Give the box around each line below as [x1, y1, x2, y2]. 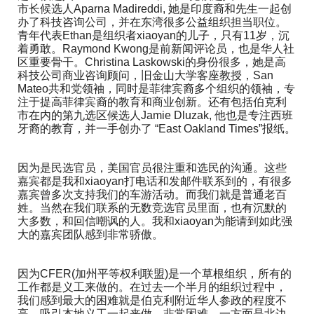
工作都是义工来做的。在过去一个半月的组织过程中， [18, 281, 287, 294]
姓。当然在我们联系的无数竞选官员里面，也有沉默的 [18, 202, 287, 214]
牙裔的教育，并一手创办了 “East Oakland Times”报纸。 [18, 123, 296, 135]
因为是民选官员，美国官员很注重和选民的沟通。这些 [18, 162, 287, 175]
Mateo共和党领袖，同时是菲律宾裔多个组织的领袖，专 [18, 83, 295, 95]
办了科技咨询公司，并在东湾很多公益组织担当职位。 [18, 16, 287, 29]
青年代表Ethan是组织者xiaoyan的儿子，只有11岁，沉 [18, 29, 289, 42]
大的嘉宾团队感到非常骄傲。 [18, 228, 163, 241]
